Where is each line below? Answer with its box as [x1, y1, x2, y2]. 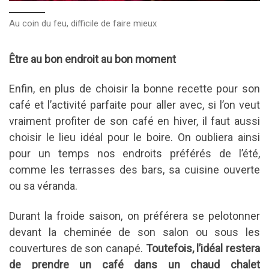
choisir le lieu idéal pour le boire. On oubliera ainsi [9, 131, 260, 144]
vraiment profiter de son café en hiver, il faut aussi [9, 115, 260, 128]
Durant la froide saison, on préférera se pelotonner [9, 209, 260, 222]
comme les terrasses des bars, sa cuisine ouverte [9, 163, 260, 177]
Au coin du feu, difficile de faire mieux [9, 18, 157, 29]
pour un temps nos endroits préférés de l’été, [9, 147, 260, 160]
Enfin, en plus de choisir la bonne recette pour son [9, 82, 260, 95]
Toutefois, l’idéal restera [145, 241, 261, 255]
